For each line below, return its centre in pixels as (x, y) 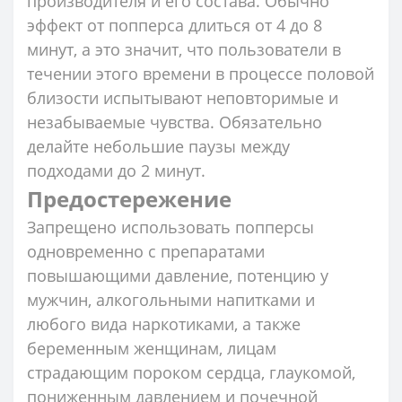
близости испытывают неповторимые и (183, 97)
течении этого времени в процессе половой (201, 73)
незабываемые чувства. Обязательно (175, 122)
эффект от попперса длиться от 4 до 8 (175, 25)
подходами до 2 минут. (116, 170)
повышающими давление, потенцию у (178, 275)
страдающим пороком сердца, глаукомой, (191, 372)
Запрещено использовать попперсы (170, 227)
